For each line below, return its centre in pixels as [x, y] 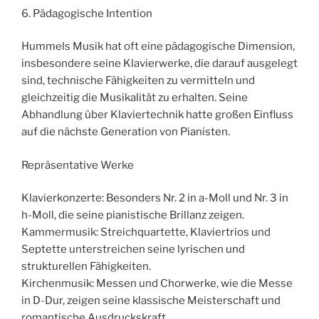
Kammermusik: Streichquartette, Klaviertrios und [146, 232]
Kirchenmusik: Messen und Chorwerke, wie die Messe [157, 284]
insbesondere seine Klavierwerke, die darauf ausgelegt [159, 64]
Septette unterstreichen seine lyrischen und [133, 250]
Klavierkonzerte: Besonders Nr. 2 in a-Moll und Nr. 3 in [155, 198]
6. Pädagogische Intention [87, 13]
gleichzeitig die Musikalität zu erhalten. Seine [135, 98]
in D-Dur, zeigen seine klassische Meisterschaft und [151, 301]
